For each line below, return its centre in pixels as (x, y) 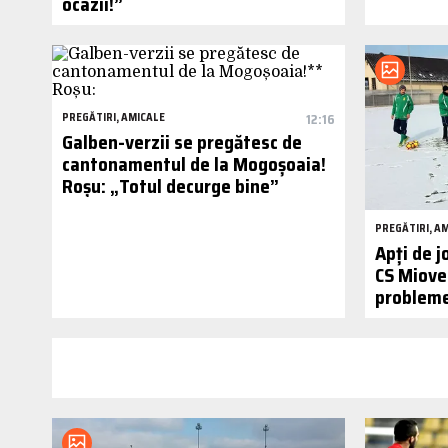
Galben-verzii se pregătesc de (182, 141)
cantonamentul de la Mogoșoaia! (194, 163)
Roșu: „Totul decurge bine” (170, 185)
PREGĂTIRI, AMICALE (113, 117)
